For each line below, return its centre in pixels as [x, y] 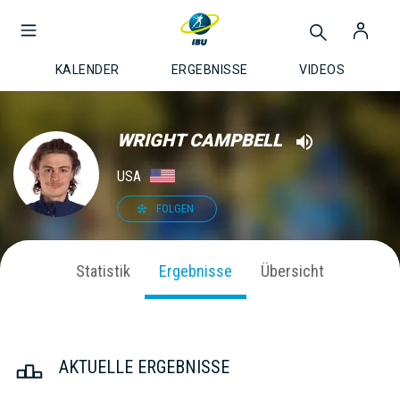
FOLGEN [175, 208]
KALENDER [87, 70]
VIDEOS [322, 70]
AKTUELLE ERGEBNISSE [144, 367]
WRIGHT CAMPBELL [200, 140]
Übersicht [292, 271]
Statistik [103, 271]
